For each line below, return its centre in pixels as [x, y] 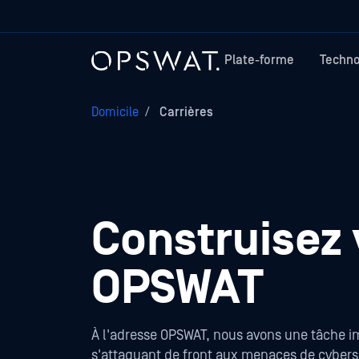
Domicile [115, 112]
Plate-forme [259, 60]
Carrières [185, 112]
